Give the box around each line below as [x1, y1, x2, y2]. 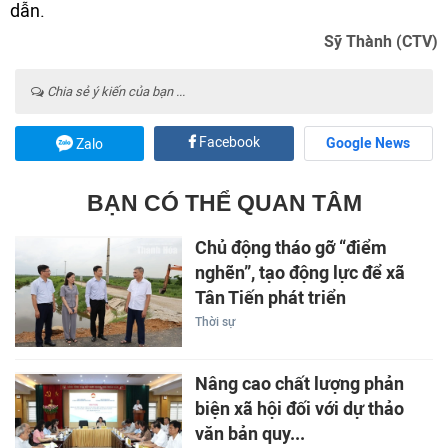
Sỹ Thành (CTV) [324, 31, 438, 51]
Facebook [195, 133, 260, 151]
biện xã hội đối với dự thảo [194, 398, 404, 421]
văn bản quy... [194, 423, 305, 446]
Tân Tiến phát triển [194, 286, 346, 309]
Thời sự [194, 314, 235, 329]
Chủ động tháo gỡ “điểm [194, 236, 387, 259]
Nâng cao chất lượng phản [194, 373, 404, 396]
